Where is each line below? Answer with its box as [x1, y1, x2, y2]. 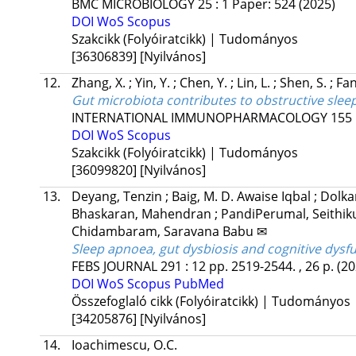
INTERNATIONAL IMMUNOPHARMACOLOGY [71, 109, 327, 127]
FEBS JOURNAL [71, 257, 157, 276]
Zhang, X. [71, 74, 129, 92]
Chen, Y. [179, 74, 230, 92]
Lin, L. [236, 74, 273, 92]
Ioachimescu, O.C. [71, 336, 177, 354]
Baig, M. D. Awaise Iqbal [171, 188, 314, 206]
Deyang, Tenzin [71, 188, 165, 206]
